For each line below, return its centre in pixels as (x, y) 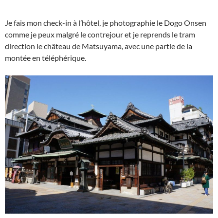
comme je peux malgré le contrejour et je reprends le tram (100, 35)
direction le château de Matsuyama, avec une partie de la (99, 46)
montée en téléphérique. (45, 58)
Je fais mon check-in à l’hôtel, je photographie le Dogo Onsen (106, 23)
